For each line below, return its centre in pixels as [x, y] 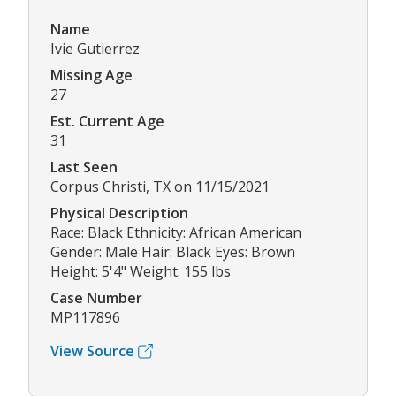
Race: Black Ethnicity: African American [176, 233]
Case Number [96, 298]
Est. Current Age [107, 122]
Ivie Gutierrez [95, 49]
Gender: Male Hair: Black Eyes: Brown [173, 252]
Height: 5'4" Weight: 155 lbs [141, 272]
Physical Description [119, 213]
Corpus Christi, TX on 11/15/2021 [160, 187]
